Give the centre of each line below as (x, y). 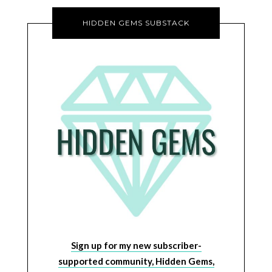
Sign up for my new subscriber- (136, 245)
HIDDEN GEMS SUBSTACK (136, 23)
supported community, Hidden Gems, (136, 261)
